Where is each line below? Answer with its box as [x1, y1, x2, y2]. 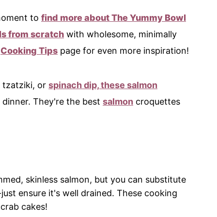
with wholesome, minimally [64, 29, 177, 40]
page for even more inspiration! [58, 46, 189, 56]
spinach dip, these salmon [48, 80, 157, 91]
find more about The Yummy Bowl [41, 13, 186, 23]
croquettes [133, 96, 180, 107]
